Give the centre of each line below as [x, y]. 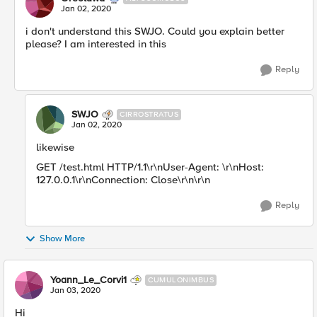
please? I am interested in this [96, 44]
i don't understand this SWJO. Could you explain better [155, 31]
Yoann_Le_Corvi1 [88, 280]
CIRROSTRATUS [149, 114]
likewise [55, 147]
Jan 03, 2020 [75, 290]
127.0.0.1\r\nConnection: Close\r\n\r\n [123, 180]
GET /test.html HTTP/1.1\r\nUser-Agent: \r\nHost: [150, 167]
